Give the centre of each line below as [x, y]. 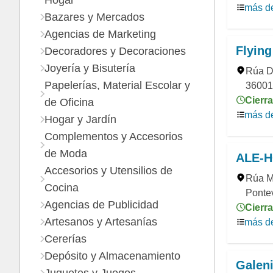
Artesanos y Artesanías [101, 222]
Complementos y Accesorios [114, 136]
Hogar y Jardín [80, 119]
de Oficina [69, 102]
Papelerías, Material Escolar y [117, 85]
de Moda [66, 154]
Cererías [66, 239]
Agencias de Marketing [100, 34]
